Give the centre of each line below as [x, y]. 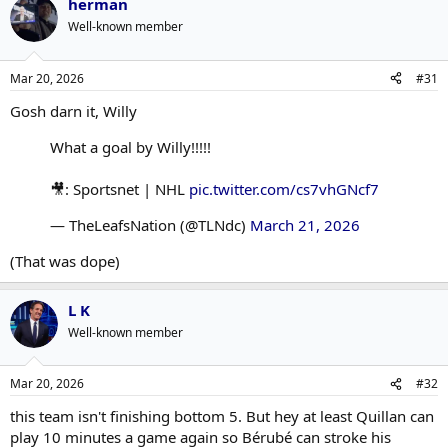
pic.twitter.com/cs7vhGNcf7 [284, 188]
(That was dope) [65, 260]
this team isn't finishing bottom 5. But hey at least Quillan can [222, 416]
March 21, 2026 [305, 224]
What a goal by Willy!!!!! [130, 146]
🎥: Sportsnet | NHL [119, 188]
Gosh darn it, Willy [73, 110]
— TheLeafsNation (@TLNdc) [150, 224]
